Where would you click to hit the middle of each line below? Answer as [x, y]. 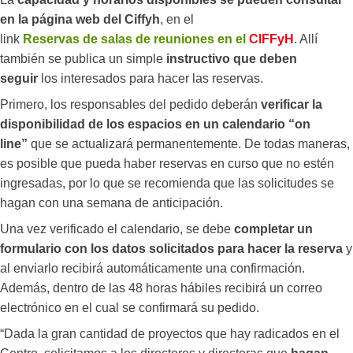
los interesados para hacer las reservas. [150, 78]
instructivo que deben [232, 58]
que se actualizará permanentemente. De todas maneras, [189, 143]
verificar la [292, 104]
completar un [273, 229]
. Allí [306, 39]
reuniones [184, 39]
